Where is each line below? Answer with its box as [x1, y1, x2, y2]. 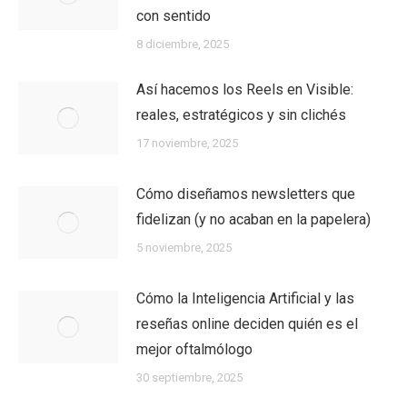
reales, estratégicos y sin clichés [136, 106, 346, 124]
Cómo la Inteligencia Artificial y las [136, 290, 354, 307]
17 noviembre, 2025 [136, 136, 238, 150]
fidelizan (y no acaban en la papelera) [136, 211, 371, 228]
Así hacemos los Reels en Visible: [136, 81, 353, 98]
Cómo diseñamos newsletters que [136, 185, 355, 203]
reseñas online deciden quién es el [136, 315, 358, 333]
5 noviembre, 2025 [136, 241, 232, 254]
